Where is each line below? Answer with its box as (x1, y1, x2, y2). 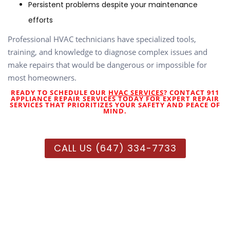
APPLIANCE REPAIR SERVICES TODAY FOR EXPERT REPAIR (11, 94, 219, 104)
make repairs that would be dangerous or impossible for (8, 60, 207, 70)
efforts (28, 15, 53, 26)
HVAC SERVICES (108, 88, 164, 98)
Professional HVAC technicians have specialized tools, (8, 34, 196, 45)
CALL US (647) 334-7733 (53, 142, 177, 155)
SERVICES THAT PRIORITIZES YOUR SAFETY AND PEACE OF (10, 100, 220, 110)
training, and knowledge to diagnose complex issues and (8, 47, 207, 57)
